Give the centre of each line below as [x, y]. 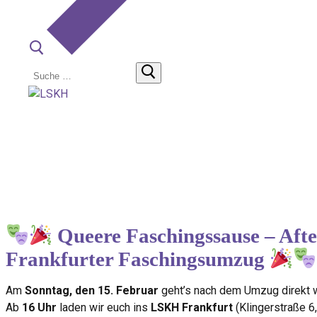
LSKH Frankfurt [192, 307]
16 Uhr [39, 307]
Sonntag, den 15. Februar [92, 290]
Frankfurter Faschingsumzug [135, 259]
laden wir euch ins [104, 307]
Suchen [48, 68]
